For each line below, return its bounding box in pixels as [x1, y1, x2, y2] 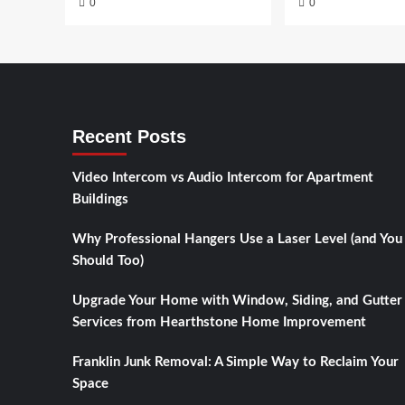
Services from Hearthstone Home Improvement [71, 316, 366, 330]
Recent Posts [71, 127, 186, 147]
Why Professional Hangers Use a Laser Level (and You [71, 232, 402, 247]
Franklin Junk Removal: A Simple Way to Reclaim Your [71, 355, 399, 370]
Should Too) [71, 254, 144, 268]
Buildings [71, 193, 128, 207]
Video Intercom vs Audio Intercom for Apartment [71, 171, 373, 185]
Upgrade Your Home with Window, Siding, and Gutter [71, 294, 402, 308]
